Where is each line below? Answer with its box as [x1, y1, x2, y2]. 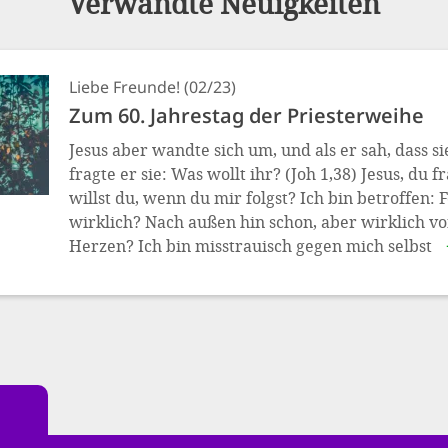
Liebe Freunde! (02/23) [69, 76, 236, 99]
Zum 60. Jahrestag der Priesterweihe [69, 102, 424, 130]
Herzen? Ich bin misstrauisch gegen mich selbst [69, 235, 432, 257]
